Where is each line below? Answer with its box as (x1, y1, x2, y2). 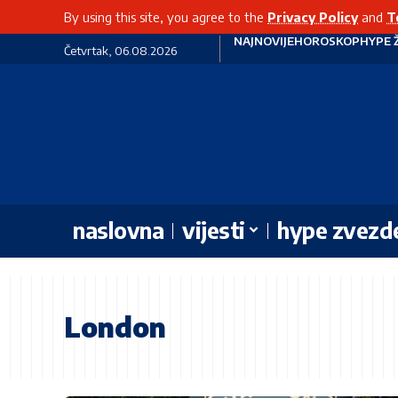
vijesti (182, 216, 245, 245)
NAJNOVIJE (233, 34, 294, 48)
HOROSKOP (293, 34, 360, 48)
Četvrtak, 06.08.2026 (64, 44, 177, 58)
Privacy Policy (267, 9, 358, 25)
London (64, 309, 166, 344)
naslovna (73, 216, 163, 245)
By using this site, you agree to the (64, 9, 267, 25)
